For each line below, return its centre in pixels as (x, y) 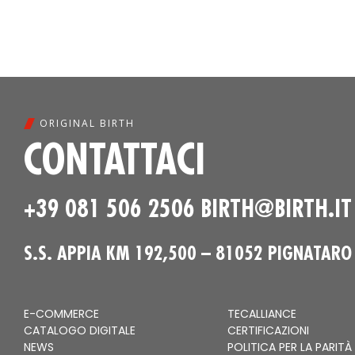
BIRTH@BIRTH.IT (276, 209)
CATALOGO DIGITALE (80, 331)
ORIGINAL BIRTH (87, 124)
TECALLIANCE (261, 314)
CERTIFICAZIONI (268, 331)
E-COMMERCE (61, 314)
